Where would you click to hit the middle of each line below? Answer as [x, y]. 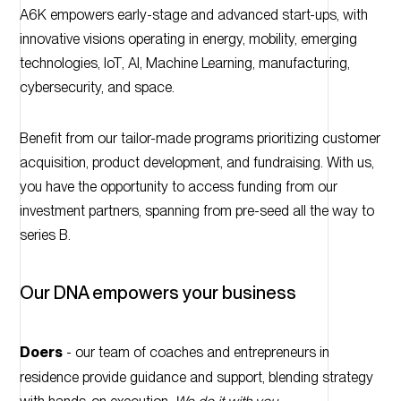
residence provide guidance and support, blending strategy [196, 378]
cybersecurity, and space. [97, 88]
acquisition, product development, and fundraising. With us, [196, 163]
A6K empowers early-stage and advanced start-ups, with [193, 15]
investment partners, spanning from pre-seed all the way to [196, 211]
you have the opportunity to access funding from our [178, 187]
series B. [45, 235]
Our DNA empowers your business [158, 293]
